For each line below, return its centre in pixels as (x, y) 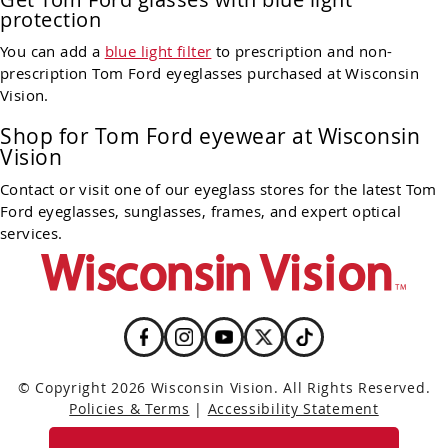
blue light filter (158, 51)
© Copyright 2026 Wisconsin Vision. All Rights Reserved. (224, 387)
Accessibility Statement (293, 408)
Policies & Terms (129, 408)
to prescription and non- (302, 51)
